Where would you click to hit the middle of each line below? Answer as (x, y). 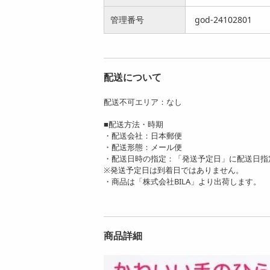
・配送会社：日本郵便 (143, 136)
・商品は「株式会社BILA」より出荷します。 (182, 182)
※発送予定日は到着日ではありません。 (174, 170)
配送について (133, 77)
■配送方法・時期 (133, 124)
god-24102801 (223, 20)
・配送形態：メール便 (143, 147)
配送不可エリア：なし (143, 102)
